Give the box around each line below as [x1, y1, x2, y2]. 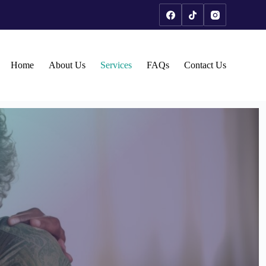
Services [100, 60, 132, 70]
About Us [48, 60, 85, 70]
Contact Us [183, 60, 226, 70]
